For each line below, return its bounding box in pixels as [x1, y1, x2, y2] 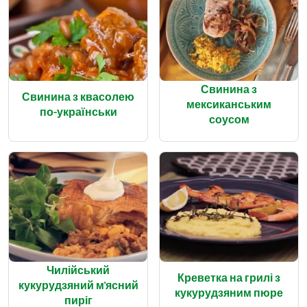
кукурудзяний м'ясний [18, 278, 138, 291]
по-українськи [39, 104, 117, 118]
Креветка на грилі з [177, 270, 280, 284]
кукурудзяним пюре [175, 285, 283, 299]
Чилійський [47, 262, 110, 276]
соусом [208, 112, 249, 125]
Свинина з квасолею [22, 89, 134, 103]
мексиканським [186, 97, 271, 110]
